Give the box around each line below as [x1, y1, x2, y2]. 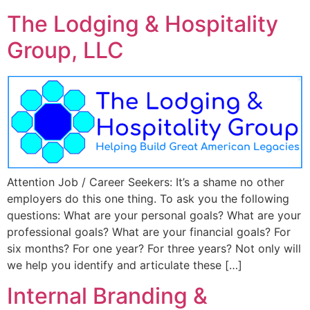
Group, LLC [7, 36, 124, 64]
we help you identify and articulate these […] [7, 258, 242, 273]
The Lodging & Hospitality [7, 10, 278, 37]
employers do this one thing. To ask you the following [7, 192, 289, 206]
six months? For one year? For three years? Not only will [7, 241, 301, 256]
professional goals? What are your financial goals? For [7, 225, 291, 239]
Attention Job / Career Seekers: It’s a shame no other [7, 175, 284, 190]
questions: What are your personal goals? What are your [7, 208, 301, 223]
